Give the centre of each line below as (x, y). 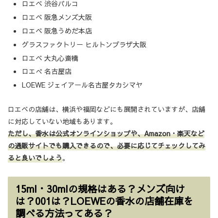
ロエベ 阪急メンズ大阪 (57, 17)
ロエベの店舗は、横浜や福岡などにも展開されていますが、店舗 (107, 109)
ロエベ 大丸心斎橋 (50, 58)
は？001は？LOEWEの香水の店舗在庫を (104, 200)
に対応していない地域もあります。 (62, 121)
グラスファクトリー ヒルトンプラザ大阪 (84, 44)
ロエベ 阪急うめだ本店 (57, 31)
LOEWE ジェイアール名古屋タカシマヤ (82, 85)
